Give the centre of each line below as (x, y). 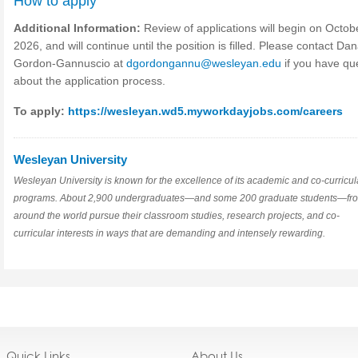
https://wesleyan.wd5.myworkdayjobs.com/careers (205, 111)
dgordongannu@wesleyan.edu (204, 63)
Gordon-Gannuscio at (70, 63)
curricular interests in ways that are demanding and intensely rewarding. (171, 233)
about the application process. (89, 81)
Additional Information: (79, 28)
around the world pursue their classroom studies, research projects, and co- (177, 216)
